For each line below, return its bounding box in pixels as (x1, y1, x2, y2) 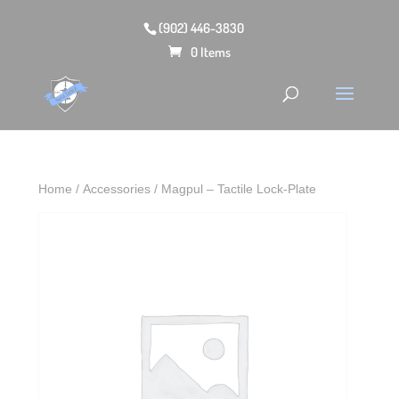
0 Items (190, 43, 231, 61)
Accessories (83, 182, 151, 196)
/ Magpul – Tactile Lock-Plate (151, 182, 317, 196)
